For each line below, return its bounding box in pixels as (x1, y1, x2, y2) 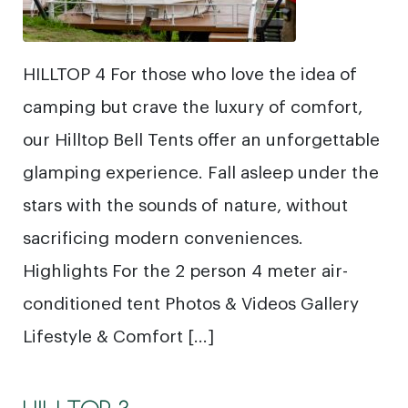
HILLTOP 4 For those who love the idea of (23, 61, 357, 84)
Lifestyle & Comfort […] (23, 323, 214, 346)
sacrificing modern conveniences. (23, 225, 303, 248)
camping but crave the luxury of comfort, (23, 94, 362, 117)
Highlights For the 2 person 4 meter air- (23, 258, 348, 280)
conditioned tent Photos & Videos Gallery (23, 291, 359, 313)
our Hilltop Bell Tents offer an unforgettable (23, 127, 380, 149)
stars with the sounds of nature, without (23, 192, 348, 215)
